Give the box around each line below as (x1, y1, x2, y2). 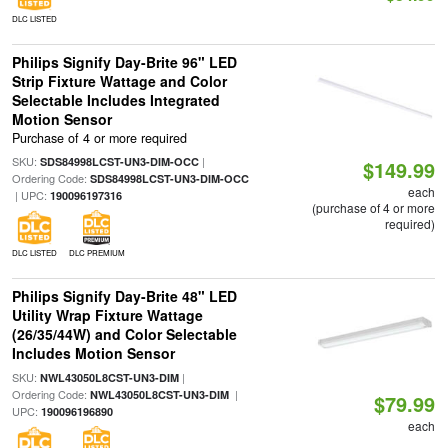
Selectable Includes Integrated (11, 90, 220, 110)
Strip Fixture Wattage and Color (11, 71, 227, 91)
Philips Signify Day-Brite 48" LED (11, 286, 237, 307)
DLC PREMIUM (68, 247, 125, 259)
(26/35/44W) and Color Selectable (11, 324, 237, 345)
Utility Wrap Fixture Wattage (11, 305, 203, 326)
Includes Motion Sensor (11, 343, 175, 364)
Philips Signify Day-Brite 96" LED (11, 52, 237, 72)
